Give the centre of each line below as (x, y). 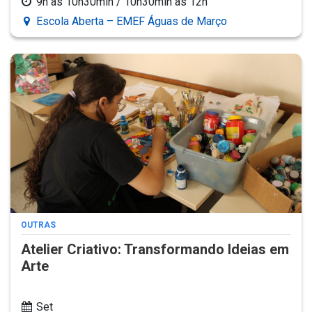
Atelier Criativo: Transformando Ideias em (155, 249)
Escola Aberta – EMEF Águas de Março (132, 22)
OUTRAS (38, 225)
